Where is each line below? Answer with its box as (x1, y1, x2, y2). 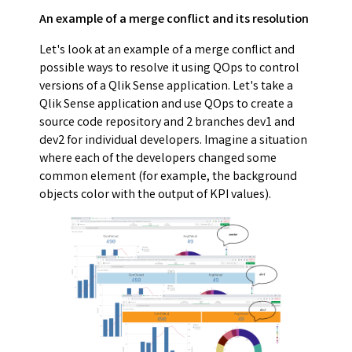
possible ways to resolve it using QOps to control (39, 60, 299, 79)
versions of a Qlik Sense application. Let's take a (39, 78, 293, 97)
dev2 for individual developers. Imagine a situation (39, 132, 307, 151)
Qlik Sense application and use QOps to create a (39, 96, 293, 115)
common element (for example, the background (39, 168, 297, 187)
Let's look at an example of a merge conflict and (39, 42, 295, 60)
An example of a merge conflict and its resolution (39, 11, 309, 30)
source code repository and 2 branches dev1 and (39, 114, 295, 133)
